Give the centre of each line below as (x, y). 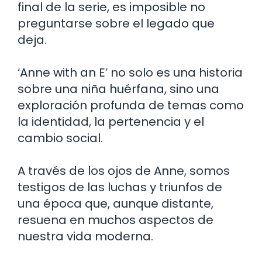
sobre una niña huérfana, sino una (118, 89)
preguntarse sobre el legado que (116, 23)
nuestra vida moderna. (85, 236)
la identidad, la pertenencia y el (111, 121)
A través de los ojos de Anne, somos (124, 170)
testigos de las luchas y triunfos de (120, 187)
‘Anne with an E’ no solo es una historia (130, 72)
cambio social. (60, 138)
